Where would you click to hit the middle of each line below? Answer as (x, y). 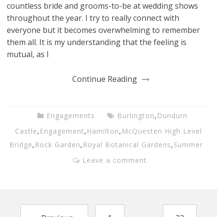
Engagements (70, 116)
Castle (26, 131)
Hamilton (103, 131)
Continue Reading (105, 79)
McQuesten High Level (162, 131)
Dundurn (172, 116)
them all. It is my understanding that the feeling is (97, 42)
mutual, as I (28, 54)
